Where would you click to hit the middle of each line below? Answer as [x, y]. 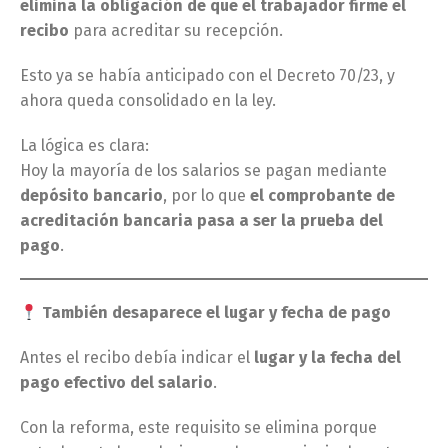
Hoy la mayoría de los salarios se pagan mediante [203, 170]
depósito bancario [91, 195]
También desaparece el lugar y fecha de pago [215, 312]
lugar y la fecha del [327, 357]
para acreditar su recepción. [176, 30]
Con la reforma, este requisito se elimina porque [198, 427]
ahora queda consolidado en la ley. [148, 100]
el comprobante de [322, 195]
